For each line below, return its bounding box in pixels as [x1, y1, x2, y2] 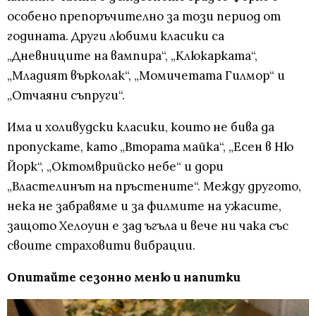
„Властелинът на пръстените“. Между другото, [7, 178, 301, 195]
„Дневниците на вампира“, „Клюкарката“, [7, 48, 257, 64]
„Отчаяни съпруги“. [7, 87, 125, 104]
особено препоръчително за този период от [7, 8, 281, 25]
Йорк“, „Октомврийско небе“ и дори [7, 159, 224, 175]
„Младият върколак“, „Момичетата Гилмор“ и [7, 68, 285, 84]
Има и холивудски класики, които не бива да [7, 119, 274, 135]
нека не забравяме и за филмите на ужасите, [7, 198, 281, 214]
